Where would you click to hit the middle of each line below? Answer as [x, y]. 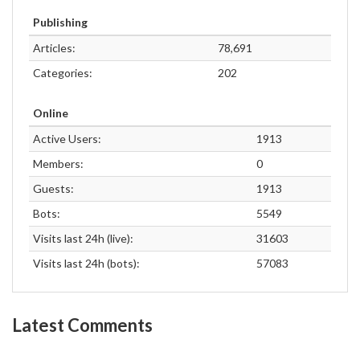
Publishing [60, 22]
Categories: [63, 73]
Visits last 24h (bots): [86, 263]
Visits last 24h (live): [83, 238]
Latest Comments [82, 325]
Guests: [53, 188]
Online [51, 113]
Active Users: [67, 139]
